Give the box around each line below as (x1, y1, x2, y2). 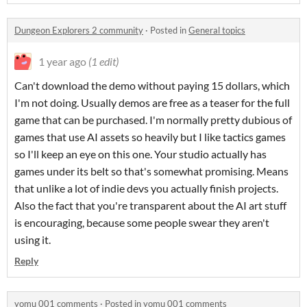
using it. (14, 233, 51, 246)
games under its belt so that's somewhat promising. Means (14, 164, 288, 177)
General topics (188, 25, 245, 36)
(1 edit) (88, 55, 119, 68)
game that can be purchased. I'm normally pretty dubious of (14, 113, 292, 126)
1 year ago (38, 55, 86, 68)
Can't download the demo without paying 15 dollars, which (14, 79, 290, 92)
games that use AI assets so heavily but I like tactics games (14, 130, 286, 143)
